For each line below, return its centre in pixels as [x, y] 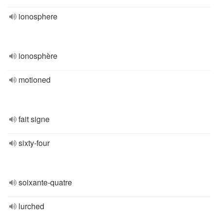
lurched [31, 206]
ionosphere [38, 16]
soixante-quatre [45, 182]
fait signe [34, 119]
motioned [35, 80]
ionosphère [38, 56]
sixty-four [34, 143]
